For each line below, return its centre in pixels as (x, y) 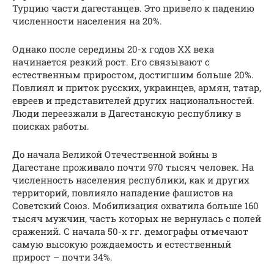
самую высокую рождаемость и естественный (122, 244)
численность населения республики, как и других (131, 180)
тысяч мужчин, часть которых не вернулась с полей (137, 219)
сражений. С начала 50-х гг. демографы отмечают (130, 231)
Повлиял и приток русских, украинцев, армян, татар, (137, 88)
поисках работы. (51, 126)
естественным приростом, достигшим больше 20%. (133, 75)
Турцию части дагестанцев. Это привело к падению (133, 8)
